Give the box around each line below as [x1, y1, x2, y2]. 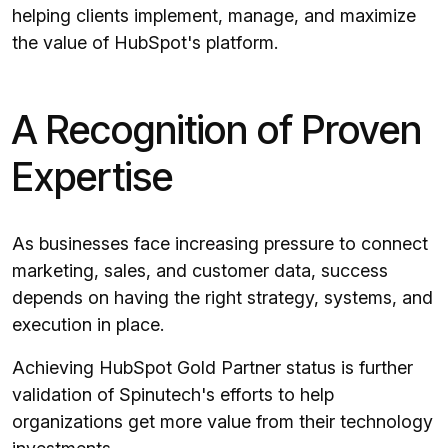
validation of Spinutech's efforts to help [12, 384, 334, 406]
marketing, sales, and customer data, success [12, 260, 388, 282]
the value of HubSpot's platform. [12, 32, 278, 54]
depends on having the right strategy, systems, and [12, 287, 433, 309]
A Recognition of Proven [12, 106, 422, 154]
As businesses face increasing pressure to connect [12, 233, 428, 255]
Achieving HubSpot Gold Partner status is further [12, 357, 413, 379]
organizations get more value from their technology [12, 411, 433, 433]
